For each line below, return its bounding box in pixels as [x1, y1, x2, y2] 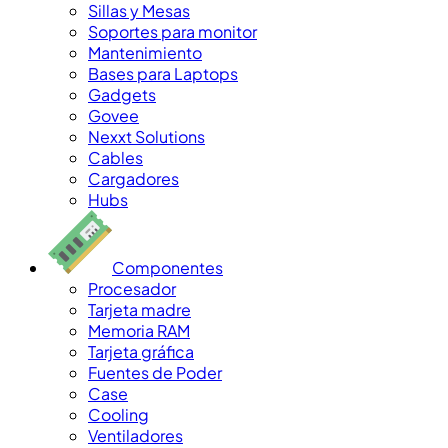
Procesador [88, 277, 176, 299]
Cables [88, 146, 143, 168]
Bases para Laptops [88, 62, 238, 84]
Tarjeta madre [88, 298, 191, 320]
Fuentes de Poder [88, 361, 222, 383]
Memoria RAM [88, 319, 190, 341]
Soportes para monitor [88, 20, 257, 42]
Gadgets [88, 83, 156, 105]
